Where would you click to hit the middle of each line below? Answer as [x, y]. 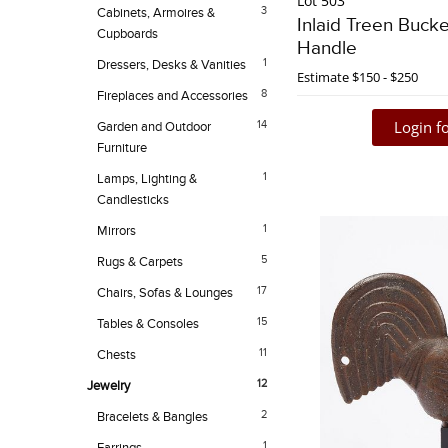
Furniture [122, 148]
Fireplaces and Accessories [172, 96]
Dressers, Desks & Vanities [171, 65]
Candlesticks [133, 200]
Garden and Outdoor [154, 127]
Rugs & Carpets [140, 262]
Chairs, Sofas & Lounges [165, 293]
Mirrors [116, 231]
